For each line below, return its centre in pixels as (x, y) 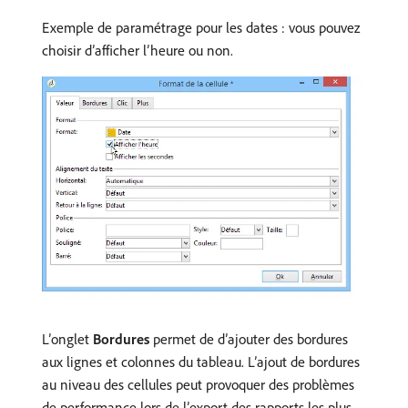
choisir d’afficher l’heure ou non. (138, 51)
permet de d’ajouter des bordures (249, 339)
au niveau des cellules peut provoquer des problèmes (198, 385)
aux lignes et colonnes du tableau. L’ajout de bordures (201, 362)
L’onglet (67, 339)
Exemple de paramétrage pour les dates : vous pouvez (201, 28)
